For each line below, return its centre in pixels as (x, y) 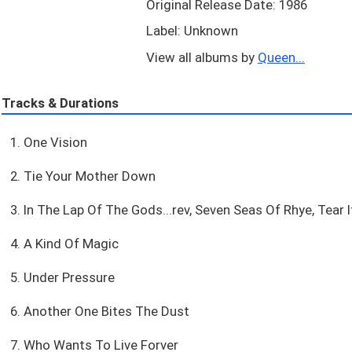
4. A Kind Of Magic (64, 244)
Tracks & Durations (60, 103)
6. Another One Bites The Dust (99, 312)
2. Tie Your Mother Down (82, 176)
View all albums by (202, 57)
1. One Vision (48, 143)
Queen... (281, 57)
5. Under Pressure (62, 278)
